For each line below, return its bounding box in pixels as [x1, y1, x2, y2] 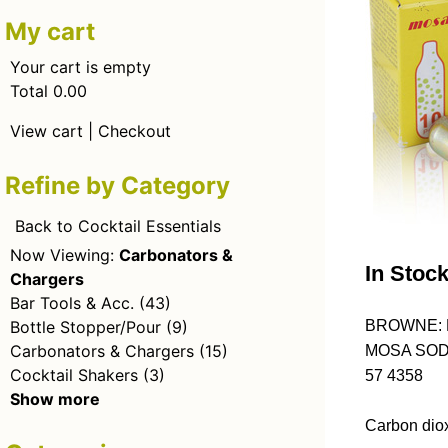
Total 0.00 [10, 81, 87, 101]
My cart [5, 17, 95, 46]
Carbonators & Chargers [10, 341, 194, 361]
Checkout [98, 121, 171, 141]
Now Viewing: [10, 245, 119, 265]
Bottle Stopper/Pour [10, 317, 161, 337]
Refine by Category [5, 171, 230, 200]
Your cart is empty [10, 57, 151, 77]
